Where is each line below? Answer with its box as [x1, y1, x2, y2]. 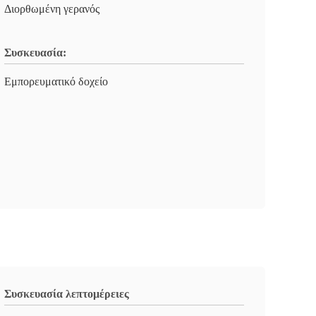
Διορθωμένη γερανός [4, 3, 99, 15]
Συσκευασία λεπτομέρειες [4, 288, 129, 300]
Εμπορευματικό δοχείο [4, 75, 108, 87]
